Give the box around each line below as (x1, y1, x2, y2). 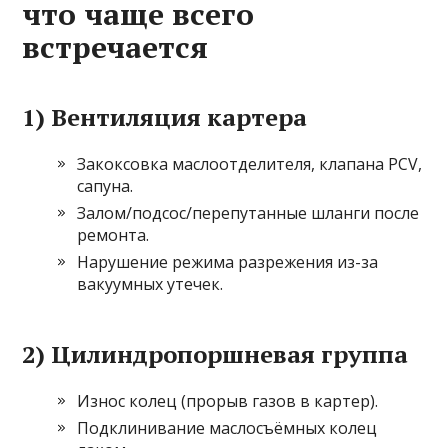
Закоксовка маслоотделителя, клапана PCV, (77, 153, 423, 176)
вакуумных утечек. (77, 273, 224, 296)
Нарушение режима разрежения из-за (77, 251, 379, 274)
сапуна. (77, 175, 134, 198)
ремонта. (77, 224, 150, 247)
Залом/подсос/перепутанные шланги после (77, 202, 420, 225)
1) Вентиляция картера (22, 101, 308, 134)
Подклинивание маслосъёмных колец (77, 417, 378, 440)
